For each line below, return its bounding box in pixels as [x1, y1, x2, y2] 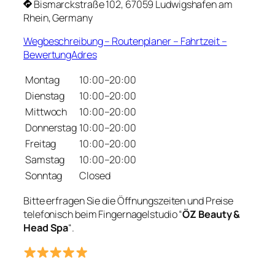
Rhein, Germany [23, 10, 93, 25]
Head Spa [23, 221, 69, 235]
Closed [79, 169, 110, 183]
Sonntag [25, 169, 63, 183]
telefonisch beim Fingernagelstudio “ [23, 207, 183, 222]
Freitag [25, 137, 56, 151]
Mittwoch [25, 105, 68, 119]
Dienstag [25, 89, 65, 103]
